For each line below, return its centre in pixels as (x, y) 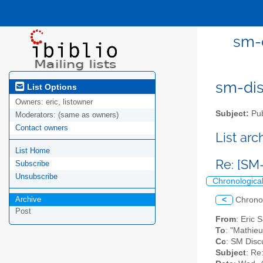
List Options (51, 87)
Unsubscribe (36, 177)
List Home (33, 151)
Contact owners (42, 128)
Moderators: (37, 115)
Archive (28, 200)
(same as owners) (88, 115)
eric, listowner (69, 102)
